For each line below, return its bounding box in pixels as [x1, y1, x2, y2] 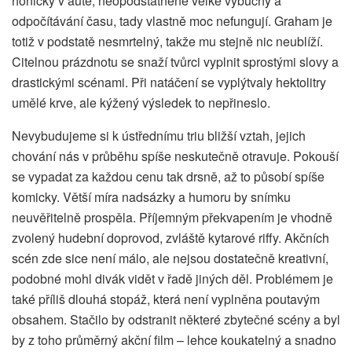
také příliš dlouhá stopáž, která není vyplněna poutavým [12, 290, 320, 309]
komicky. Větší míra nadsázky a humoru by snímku [12, 188, 291, 207]
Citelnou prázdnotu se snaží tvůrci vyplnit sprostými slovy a [12, 53, 339, 71]
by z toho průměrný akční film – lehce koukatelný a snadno [12, 331, 336, 350]
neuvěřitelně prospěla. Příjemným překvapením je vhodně [12, 208, 332, 227]
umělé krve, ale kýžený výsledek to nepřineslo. [12, 93, 270, 112]
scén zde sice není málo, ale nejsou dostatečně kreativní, [12, 249, 328, 268]
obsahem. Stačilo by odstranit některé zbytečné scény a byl [12, 310, 340, 329]
